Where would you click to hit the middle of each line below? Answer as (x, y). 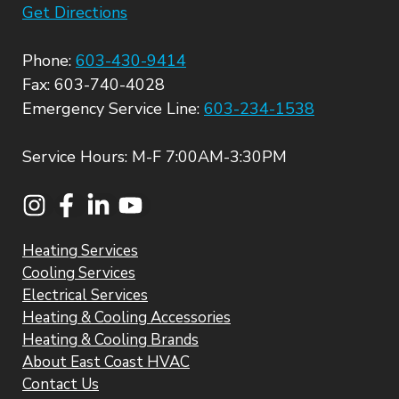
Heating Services (80, 251)
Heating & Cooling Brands (110, 340)
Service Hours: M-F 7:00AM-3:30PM (155, 157)
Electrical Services (85, 296)
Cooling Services (79, 273)
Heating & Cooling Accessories (126, 318)
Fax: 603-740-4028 (94, 85)
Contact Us (61, 385)
